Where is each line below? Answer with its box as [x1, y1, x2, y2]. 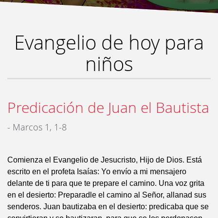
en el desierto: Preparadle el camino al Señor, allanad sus [7, 191, 206, 199]
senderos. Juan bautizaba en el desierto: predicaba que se [7, 202, 209, 211]
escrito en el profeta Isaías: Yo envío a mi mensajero [7, 167, 186, 176]
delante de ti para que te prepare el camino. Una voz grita [7, 179, 204, 187]
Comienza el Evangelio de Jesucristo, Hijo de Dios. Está [7, 156, 202, 164]
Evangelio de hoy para [14, 29, 204, 55]
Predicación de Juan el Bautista [7, 98, 209, 117]
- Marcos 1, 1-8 [7, 121, 67, 133]
